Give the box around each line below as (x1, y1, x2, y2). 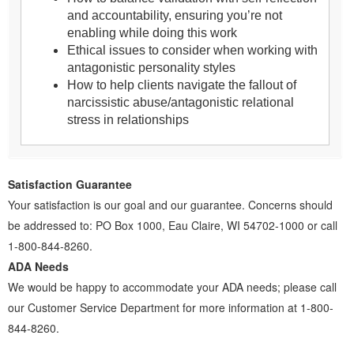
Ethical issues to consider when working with (67, 43, 318, 58)
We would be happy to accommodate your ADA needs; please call (8, 279, 337, 296)
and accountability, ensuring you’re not (67, 9, 282, 23)
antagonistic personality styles (67, 61, 235, 75)
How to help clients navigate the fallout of (67, 78, 296, 92)
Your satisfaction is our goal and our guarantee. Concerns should (8, 197, 333, 213)
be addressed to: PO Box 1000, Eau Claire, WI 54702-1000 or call (8, 217, 337, 234)
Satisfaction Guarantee (8, 176, 132, 193)
